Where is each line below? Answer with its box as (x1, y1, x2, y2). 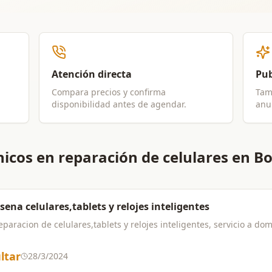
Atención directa (52, 67, 132, 81)
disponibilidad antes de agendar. (52, 98, 186, 110)
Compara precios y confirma (52, 86, 166, 98)
